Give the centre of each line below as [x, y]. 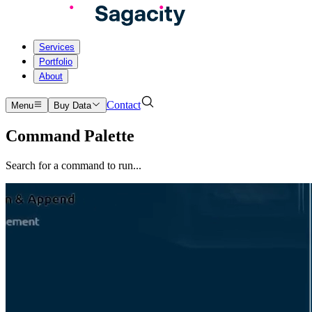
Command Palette [70, 135]
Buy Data [73, 106]
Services [57, 47]
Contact [123, 105]
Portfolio [56, 62]
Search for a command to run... [73, 165]
